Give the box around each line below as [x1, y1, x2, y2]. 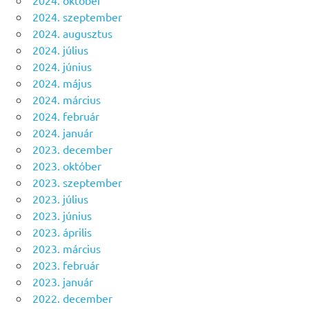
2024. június [32, 59, 92, 73]
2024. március [32, 92, 101, 106]
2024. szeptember [32, 9, 122, 23]
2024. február [32, 108, 99, 123]
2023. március [32, 241, 101, 255]
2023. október [32, 158, 101, 172]
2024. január [32, 125, 93, 139]
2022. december [32, 290, 112, 305]
